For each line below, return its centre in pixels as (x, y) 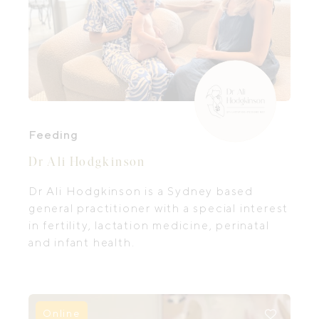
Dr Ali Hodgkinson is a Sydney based (141, 191)
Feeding (53, 135)
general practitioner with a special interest (159, 208)
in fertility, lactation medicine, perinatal (149, 225)
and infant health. (82, 242)
